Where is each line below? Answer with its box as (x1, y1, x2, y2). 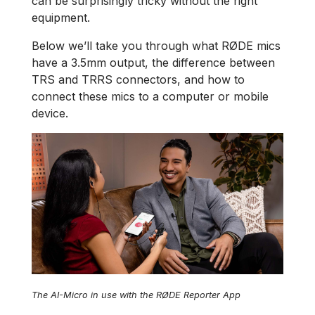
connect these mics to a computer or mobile (32, 89, 269, 103)
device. (32, 106, 68, 120)
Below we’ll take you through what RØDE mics (32, 39, 281, 53)
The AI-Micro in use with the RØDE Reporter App (32, 290, 240, 301)
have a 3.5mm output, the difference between (32, 56, 275, 70)
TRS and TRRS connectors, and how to (32, 72, 245, 86)
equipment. (32, 11, 90, 25)
